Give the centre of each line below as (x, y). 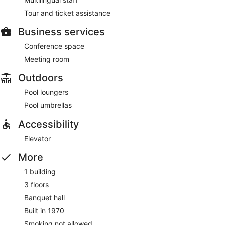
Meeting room (47, 59)
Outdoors (41, 78)
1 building (40, 171)
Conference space (54, 46)
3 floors (36, 184)
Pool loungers (46, 92)
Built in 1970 (44, 210)
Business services (62, 31)
